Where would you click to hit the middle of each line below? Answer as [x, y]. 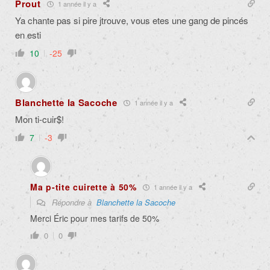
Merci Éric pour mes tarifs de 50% [95, 218]
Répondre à [73, 202]
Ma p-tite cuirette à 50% [83, 187]
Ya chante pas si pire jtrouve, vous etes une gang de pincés [132, 20]
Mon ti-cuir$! [39, 119]
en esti [28, 35]
